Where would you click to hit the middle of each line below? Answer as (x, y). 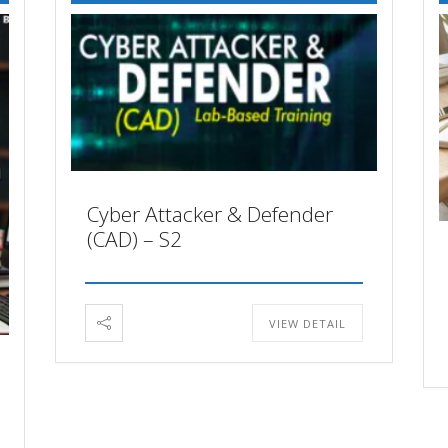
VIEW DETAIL (308, 323)
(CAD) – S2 (134, 238)
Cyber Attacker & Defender (209, 213)
